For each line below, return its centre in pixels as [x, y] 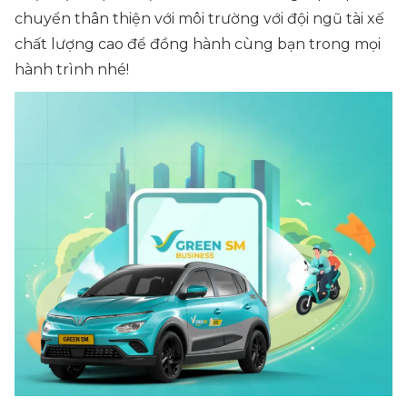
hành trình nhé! [72, 69]
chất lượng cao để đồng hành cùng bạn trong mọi [198, 44]
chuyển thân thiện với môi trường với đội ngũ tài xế [199, 19]
